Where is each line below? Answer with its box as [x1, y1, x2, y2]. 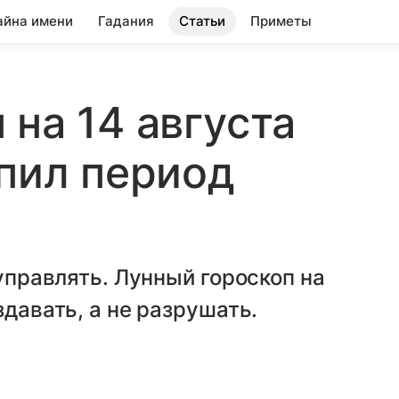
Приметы [250, 12, 312, 29]
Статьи [179, 12, 225, 29]
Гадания [98, 12, 154, 29]
